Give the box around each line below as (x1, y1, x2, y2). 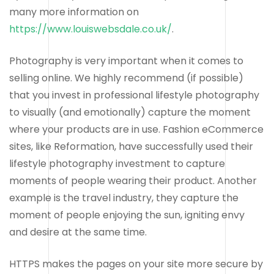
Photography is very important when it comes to (9, 53, 243, 68)
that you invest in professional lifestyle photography (9, 87, 259, 102)
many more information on (9, 4, 139, 19)
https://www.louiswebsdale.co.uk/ (9, 21, 172, 36)
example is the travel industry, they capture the (9, 190, 239, 205)
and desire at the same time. (9, 224, 147, 239)
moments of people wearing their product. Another (9, 173, 257, 188)
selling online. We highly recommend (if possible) (9, 70, 243, 85)
